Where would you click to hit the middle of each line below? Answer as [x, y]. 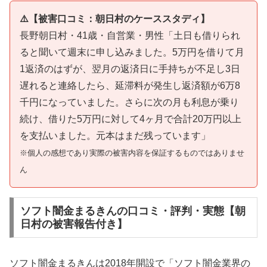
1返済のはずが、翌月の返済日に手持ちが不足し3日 [130, 69]
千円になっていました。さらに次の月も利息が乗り [129, 102]
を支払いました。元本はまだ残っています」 [115, 135]
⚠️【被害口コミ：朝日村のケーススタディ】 [115, 18]
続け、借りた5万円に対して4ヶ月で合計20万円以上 [131, 119]
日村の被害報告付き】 [74, 224]
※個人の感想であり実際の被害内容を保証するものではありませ [132, 153]
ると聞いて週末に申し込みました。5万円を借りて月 [132, 52]
